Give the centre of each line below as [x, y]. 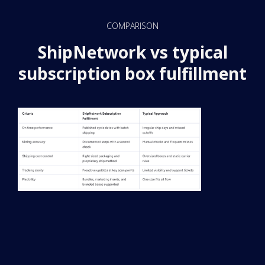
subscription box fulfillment [132, 73]
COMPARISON [132, 25]
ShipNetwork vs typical [132, 52]
